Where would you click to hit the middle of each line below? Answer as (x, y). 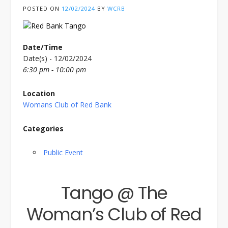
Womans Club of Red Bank (67, 105)
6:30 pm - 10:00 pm (54, 70)
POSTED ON (42, 9)
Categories (43, 129)
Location (39, 94)
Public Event (63, 153)
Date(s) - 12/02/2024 (57, 59)
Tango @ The (114, 193)
